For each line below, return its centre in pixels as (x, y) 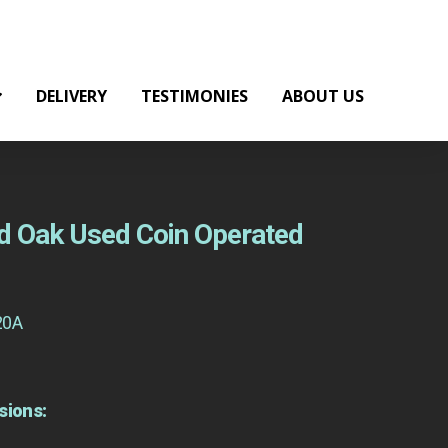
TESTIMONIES (194, 96)
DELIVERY (71, 96)
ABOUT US (322, 96)
